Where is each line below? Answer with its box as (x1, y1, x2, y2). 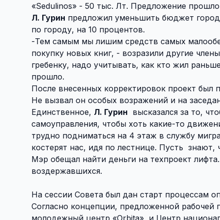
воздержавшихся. (31, 165, 102, 176)
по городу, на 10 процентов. (31, 24, 145, 34)
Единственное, (31, 107, 94, 117)
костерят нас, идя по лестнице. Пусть (31, 142, 183, 152)
